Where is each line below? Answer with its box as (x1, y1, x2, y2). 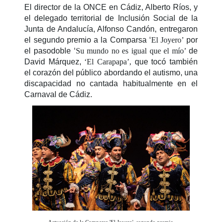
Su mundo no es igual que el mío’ (75, 47, 189, 55)
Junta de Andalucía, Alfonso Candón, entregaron (24, 25, 198, 34)
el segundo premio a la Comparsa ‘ (24, 36, 152, 45)
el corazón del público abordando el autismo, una (24, 68, 198, 77)
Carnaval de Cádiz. (24, 90, 93, 99)
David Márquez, (24, 57, 85, 66)
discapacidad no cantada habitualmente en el (24, 79, 198, 88)
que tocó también (134, 57, 198, 66)
